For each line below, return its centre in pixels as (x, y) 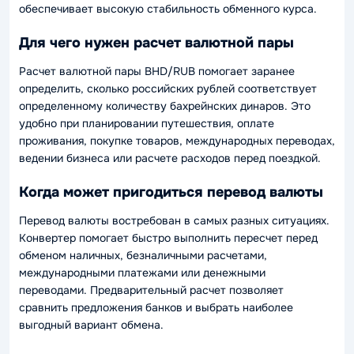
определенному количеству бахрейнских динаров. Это (165, 105)
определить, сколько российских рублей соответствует (168, 88)
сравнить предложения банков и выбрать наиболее (156, 307)
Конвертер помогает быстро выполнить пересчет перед (168, 237)
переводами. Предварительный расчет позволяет (151, 290)
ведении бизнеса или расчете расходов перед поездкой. (170, 158)
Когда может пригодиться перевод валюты (171, 192)
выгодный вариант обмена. (91, 324)
